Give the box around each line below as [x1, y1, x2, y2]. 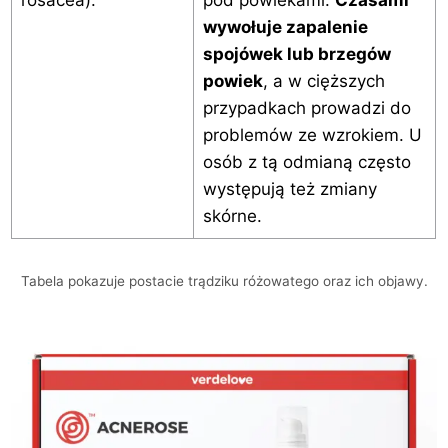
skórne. [202, 206, 262, 227]
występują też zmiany [202, 179, 377, 200]
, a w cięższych [262, 71, 385, 92]
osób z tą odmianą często [202, 152, 411, 173]
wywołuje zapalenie [202, 17, 368, 38]
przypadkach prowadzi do [202, 98, 411, 119]
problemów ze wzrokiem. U [202, 125, 422, 146]
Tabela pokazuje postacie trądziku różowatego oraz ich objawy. [20, 273, 428, 290]
